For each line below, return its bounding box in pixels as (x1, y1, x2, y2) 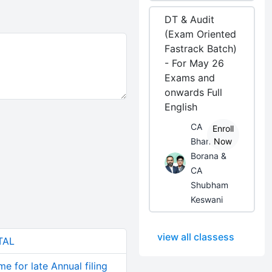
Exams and (165, 72, 216, 84)
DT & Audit (165, 13, 215, 25)
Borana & (191, 151, 227, 161)
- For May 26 (165, 57, 225, 69)
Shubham (191, 180, 229, 190)
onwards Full (165, 86, 223, 98)
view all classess (157, 231, 235, 243)
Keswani (191, 194, 223, 205)
